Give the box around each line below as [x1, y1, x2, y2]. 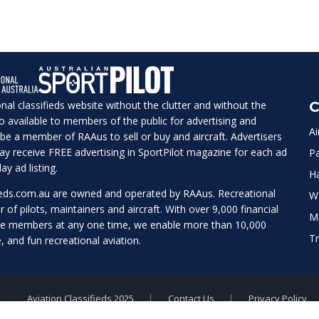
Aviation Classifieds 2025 [26, 292, 134, 305]
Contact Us [167, 292, 214, 305]
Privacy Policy [248, 292, 307, 305]
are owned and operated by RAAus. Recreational [50, 187, 276, 200]
